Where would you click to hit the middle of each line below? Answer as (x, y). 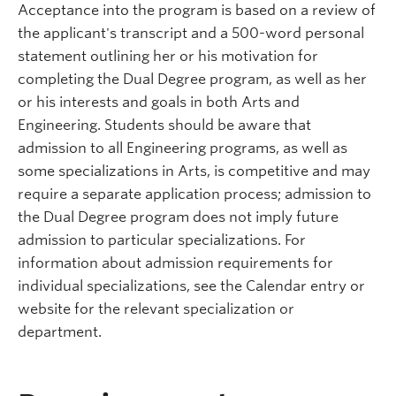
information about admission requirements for (175, 263)
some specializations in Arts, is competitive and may (194, 171)
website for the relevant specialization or (156, 308)
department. (60, 331)
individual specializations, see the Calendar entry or (191, 286)
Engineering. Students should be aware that (164, 125)
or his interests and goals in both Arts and (159, 102)
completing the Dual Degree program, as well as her (192, 79)
